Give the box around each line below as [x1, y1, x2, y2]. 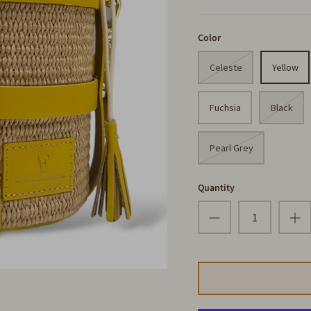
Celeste [209, 61, 242, 74]
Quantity [198, 181, 235, 196]
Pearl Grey [209, 142, 253, 155]
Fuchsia [209, 101, 241, 115]
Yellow [271, 61, 299, 74]
